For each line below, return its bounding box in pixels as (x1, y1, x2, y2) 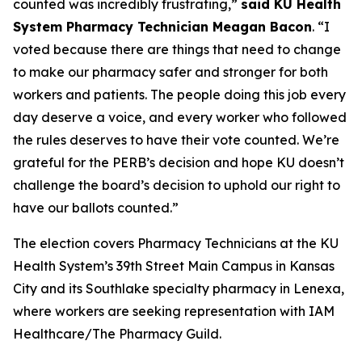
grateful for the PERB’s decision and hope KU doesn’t (13, 154, 344, 170)
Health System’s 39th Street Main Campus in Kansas (13, 258, 335, 274)
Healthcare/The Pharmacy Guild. (13, 326, 221, 342)
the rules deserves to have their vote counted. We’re (13, 132, 339, 148)
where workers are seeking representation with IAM (13, 303, 335, 319)
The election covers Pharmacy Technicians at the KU (13, 235, 339, 251)
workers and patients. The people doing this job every (13, 86, 346, 103)
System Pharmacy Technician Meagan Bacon (13, 19, 312, 35)
